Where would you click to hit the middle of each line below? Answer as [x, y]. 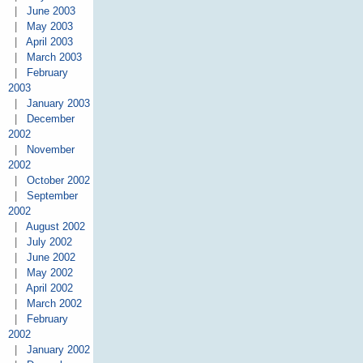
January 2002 [58, 350]
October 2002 [58, 181]
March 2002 [54, 304]
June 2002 [51, 258]
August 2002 [55, 227]
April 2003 [49, 42]
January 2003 [58, 104]
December [50, 119]
